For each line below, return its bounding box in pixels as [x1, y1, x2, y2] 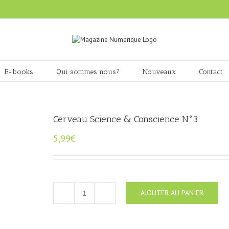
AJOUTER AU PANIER [141, 188, 203, 197]
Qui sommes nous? [56, 67, 120, 76]
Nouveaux [142, 67, 176, 76]
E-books [4, 67, 33, 76]
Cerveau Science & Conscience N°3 [53, 113, 198, 125]
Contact [198, 67, 223, 76]
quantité [83, 193, 107, 202]
